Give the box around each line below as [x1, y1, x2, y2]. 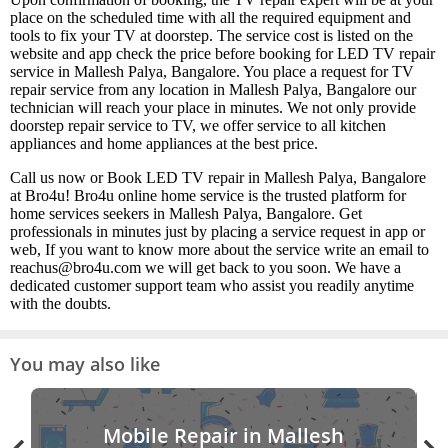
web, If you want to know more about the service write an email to [10, 241, 429, 259]
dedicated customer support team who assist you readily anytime [10, 277, 414, 295]
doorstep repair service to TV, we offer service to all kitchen [10, 117, 386, 135]
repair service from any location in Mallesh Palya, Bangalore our [10, 81, 416, 99]
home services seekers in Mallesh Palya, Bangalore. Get [10, 205, 362, 223]
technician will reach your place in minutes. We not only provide [10, 99, 416, 117]
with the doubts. [10, 295, 111, 313]
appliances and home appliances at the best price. [10, 135, 330, 153]
